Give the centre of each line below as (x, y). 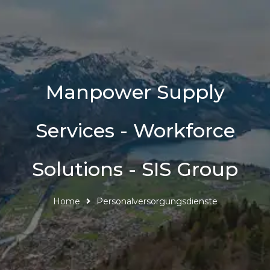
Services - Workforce (135, 130)
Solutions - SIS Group (135, 169)
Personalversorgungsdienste (157, 201)
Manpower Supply (135, 92)
